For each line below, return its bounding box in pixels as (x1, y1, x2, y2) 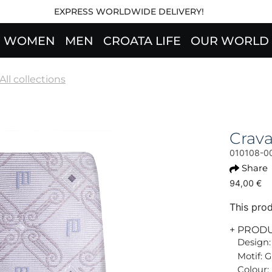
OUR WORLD (190, 33, 269, 49)
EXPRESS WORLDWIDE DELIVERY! (53, 6, 204, 17)
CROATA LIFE (103, 33, 181, 49)
